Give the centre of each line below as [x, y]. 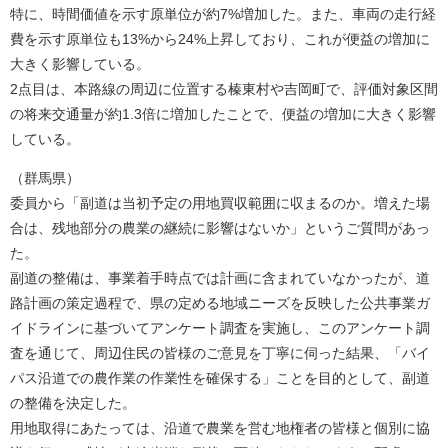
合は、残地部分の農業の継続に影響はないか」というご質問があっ [220, 228]
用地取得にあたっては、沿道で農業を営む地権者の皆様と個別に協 [220, 428]
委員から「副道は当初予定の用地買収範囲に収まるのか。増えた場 [220, 203]
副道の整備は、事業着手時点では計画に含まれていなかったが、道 [220, 278]
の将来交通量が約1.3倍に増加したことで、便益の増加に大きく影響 [223, 114]
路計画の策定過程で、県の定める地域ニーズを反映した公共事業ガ [220, 303]
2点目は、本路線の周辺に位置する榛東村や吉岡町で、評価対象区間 [224, 89]
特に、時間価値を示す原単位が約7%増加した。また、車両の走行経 [223, 14]
